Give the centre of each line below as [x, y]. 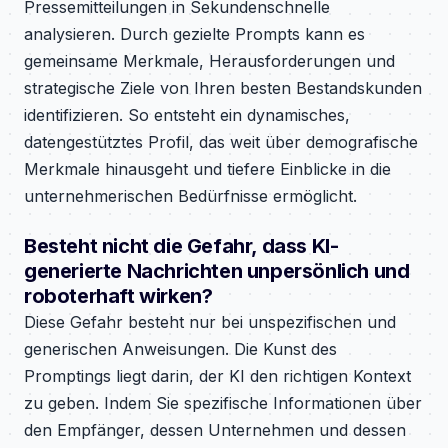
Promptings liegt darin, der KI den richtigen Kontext [217, 376]
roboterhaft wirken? [118, 296]
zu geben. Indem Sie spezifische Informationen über [223, 403]
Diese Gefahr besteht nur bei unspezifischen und [210, 322]
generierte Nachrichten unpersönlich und [217, 271]
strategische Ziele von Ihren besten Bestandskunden [223, 88]
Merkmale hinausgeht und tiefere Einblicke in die [207, 169]
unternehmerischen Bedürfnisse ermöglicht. [190, 196]
